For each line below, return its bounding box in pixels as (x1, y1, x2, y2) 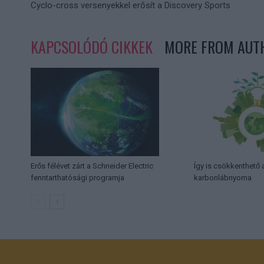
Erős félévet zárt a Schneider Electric (31, 161, 153, 171)
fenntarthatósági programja (31, 173, 124, 183)
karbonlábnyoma (194, 173, 252, 183)
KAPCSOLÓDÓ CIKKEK (31, 35, 153, 59)
